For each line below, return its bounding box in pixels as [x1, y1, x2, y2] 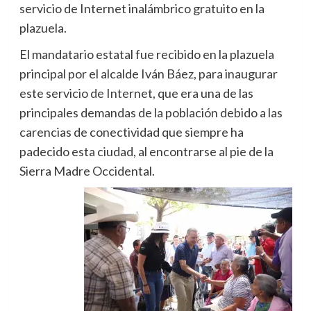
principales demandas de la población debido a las [19, 105, 283, 121]
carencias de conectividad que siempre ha [19, 124, 244, 140]
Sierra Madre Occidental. [19, 163, 155, 179]
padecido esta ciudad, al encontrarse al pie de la [19, 144, 274, 160]
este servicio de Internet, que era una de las [19, 85, 253, 101]
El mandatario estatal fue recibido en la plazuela [19, 47, 274, 62]
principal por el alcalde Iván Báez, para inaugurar [19, 66, 278, 82]
